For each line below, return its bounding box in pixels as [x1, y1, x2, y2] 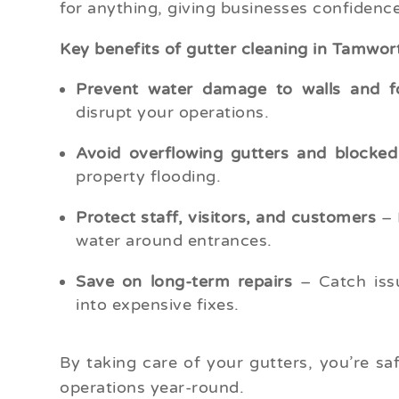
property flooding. [76, 167, 222, 187]
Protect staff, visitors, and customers [76, 208, 381, 228]
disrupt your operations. [76, 102, 270, 123]
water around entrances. [76, 231, 273, 251]
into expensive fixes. [76, 295, 240, 315]
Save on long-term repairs [76, 272, 293, 292]
